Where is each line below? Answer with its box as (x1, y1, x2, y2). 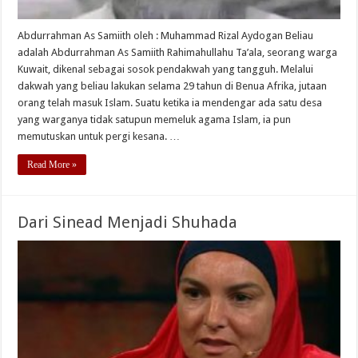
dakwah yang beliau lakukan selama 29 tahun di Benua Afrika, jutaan (18, 80, 328, 92)
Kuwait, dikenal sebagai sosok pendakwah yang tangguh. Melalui (18, 63, 314, 75)
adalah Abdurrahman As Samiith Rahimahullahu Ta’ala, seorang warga (18, 46, 338, 58)
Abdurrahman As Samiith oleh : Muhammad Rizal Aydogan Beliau (18, 30, 314, 42)
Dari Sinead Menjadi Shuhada (18, 213, 238, 232)
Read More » (27, 159, 78, 170)
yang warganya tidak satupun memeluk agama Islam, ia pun (18, 113, 292, 125)
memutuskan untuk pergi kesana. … (18, 130, 181, 142)
